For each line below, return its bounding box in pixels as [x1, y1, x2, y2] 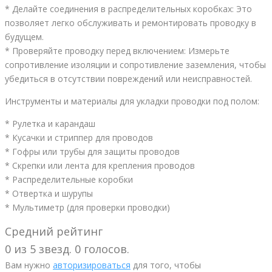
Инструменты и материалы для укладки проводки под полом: [5, 95, 259, 107]
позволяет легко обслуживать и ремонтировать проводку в [5, 17, 256, 29]
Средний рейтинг [5, 224, 103, 239]
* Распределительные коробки [5, 174, 133, 186]
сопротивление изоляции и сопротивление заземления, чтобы [5, 59, 266, 71]
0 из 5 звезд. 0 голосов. [5, 242, 129, 257]
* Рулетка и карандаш [5, 118, 95, 130]
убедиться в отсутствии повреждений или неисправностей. [5, 73, 252, 85]
